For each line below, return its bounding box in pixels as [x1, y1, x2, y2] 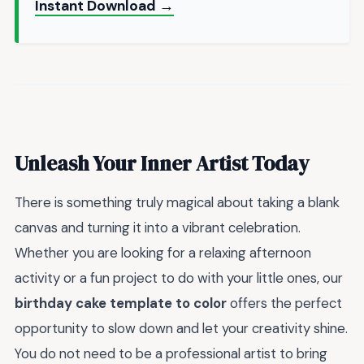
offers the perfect [227, 294, 342, 313]
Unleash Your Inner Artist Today [15, 149, 310, 177]
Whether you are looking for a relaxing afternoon [15, 244, 311, 262]
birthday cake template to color [15, 294, 227, 313]
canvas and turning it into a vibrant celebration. [15, 219, 301, 237]
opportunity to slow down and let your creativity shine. [15, 319, 348, 338]
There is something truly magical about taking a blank [15, 193, 340, 212]
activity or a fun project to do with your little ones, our [15, 269, 343, 288]
